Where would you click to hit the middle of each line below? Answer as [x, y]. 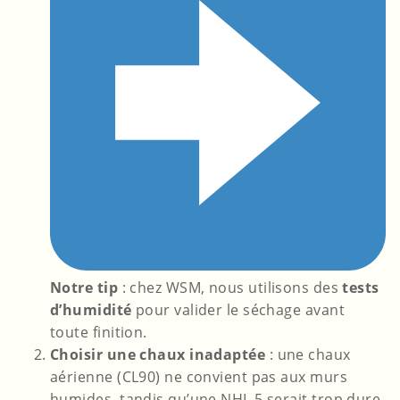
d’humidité [91, 309]
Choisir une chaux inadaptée [158, 354]
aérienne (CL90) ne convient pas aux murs [199, 376]
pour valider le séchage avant [238, 309]
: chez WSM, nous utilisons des [230, 287]
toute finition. [99, 332]
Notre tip [84, 287]
